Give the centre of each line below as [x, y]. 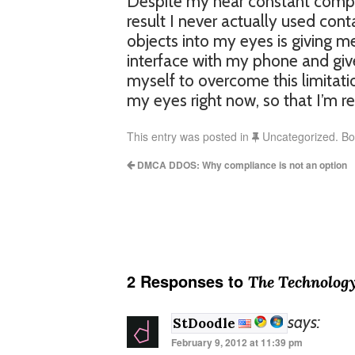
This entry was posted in [189, 136]
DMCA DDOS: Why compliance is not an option [241, 165]
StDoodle [206, 323]
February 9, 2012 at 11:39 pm [237, 342]
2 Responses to [187, 281]
